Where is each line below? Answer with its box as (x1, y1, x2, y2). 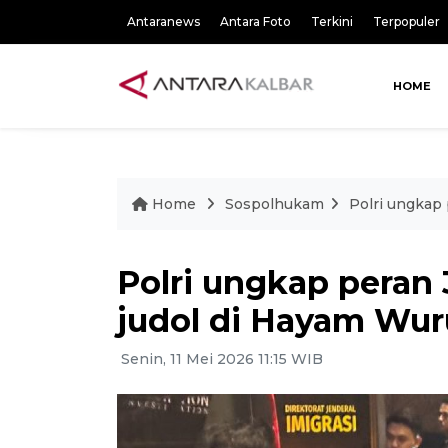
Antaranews (127, 14, 200, 29)
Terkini (311, 14, 353, 29)
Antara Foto (220, 14, 291, 29)
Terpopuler (373, 14, 440, 29)
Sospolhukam (225, 195, 324, 213)
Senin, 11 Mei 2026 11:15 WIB (117, 350, 323, 368)
